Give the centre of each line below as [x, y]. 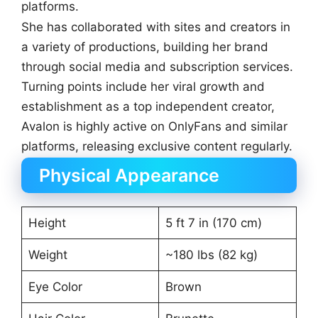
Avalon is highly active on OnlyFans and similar [154, 127]
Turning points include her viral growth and [143, 87]
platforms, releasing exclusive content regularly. [157, 147]
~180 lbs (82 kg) [211, 255]
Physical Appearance [129, 176]
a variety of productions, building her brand [145, 47]
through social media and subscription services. [157, 67]
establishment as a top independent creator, [148, 107]
